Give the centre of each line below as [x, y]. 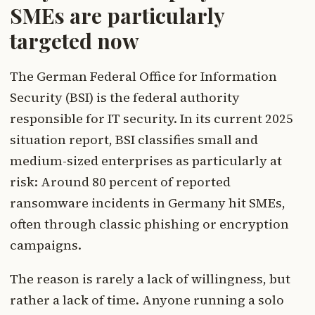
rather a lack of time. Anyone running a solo [147, 300]
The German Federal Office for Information [143, 77]
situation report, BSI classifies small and [134, 140]
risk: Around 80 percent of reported [120, 182]
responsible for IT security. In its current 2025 [152, 119]
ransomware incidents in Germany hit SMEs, [148, 203]
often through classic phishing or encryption [149, 224]
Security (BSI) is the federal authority [125, 98]
